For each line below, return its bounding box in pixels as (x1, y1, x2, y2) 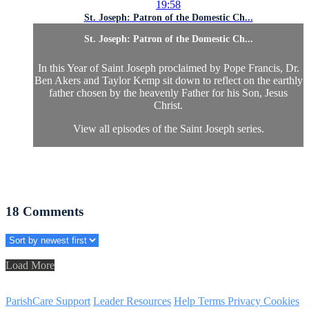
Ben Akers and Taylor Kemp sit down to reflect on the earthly (34, 74, 303, 87)
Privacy (228, 295, 263, 307)
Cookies (263, 295, 299, 307)
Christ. (154, 99, 183, 112)
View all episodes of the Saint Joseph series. (72, 123, 264, 135)
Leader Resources (93, 295, 171, 307)
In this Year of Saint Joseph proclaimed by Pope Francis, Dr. (37, 62, 299, 74)
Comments (23, 204, 83, 219)
